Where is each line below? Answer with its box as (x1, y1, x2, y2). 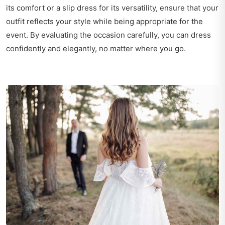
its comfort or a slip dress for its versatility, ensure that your (6, 3, 218, 13)
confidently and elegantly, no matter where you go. (6, 44, 186, 54)
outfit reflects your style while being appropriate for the (6, 17, 203, 27)
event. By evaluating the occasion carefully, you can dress (6, 30, 211, 40)
